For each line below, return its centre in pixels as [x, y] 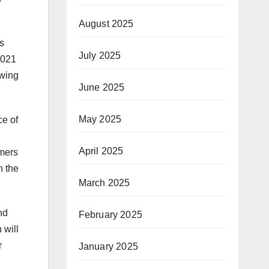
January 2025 [108, 246]
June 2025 [101, 87]
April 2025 [101, 151]
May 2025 [100, 119]
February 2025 [110, 214]
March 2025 [104, 183]
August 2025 [106, 23]
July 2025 [100, 55]
